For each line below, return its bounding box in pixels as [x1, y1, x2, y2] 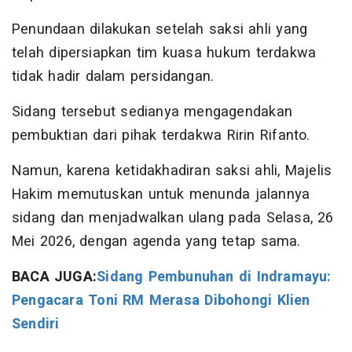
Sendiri [12, 313, 60, 335]
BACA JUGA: [12, 266, 97, 288]
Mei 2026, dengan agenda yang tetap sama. [12, 231, 301, 253]
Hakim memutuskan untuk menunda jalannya [12, 184, 310, 206]
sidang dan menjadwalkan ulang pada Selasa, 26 [12, 207, 334, 229]
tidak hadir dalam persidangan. [12, 66, 214, 88]
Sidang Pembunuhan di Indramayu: [97, 266, 332, 288]
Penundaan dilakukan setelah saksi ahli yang [12, 19, 308, 41]
